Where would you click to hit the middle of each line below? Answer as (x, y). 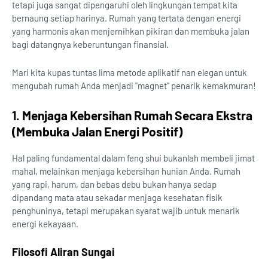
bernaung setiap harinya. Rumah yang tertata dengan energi (127, 18)
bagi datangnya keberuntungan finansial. (90, 45)
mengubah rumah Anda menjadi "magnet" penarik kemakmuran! (134, 86)
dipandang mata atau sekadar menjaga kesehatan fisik (117, 198)
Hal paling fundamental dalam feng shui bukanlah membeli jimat (133, 158)
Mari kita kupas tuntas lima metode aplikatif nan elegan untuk (130, 73)
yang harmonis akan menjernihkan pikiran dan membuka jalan (131, 31)
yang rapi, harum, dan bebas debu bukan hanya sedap (114, 185)
